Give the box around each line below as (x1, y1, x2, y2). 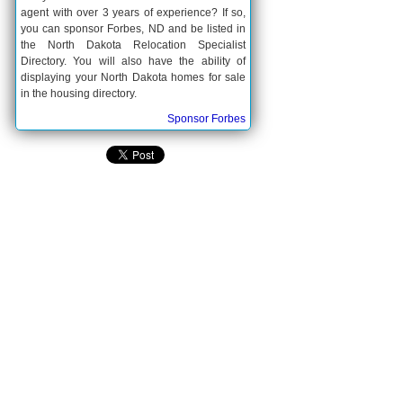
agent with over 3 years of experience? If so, (21, 6, 246, 19)
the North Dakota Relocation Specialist (21, 39, 246, 51)
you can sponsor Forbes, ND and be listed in (21, 22, 246, 35)
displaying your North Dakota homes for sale (21, 71, 246, 84)
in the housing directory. (21, 87, 137, 100)
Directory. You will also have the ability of (21, 55, 246, 67)
